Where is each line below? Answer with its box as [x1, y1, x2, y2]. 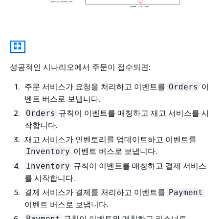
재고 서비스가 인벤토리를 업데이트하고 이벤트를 [24, 134, 197, 145]
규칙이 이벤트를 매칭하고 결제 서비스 [71, 161, 206, 171]
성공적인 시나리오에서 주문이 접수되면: [10, 62, 151, 72]
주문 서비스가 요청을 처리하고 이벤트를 [24, 82, 167, 92]
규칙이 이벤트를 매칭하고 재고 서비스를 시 [57, 108, 209, 118]
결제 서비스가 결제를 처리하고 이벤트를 [24, 187, 167, 197]
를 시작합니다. [24, 173, 75, 183]
